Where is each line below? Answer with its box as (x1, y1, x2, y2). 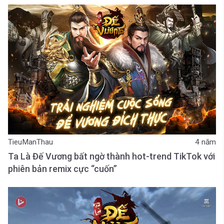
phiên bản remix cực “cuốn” (8, 163, 117, 174)
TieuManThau (8, 137, 53, 147)
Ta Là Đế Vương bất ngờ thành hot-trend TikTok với (8, 151, 215, 162)
